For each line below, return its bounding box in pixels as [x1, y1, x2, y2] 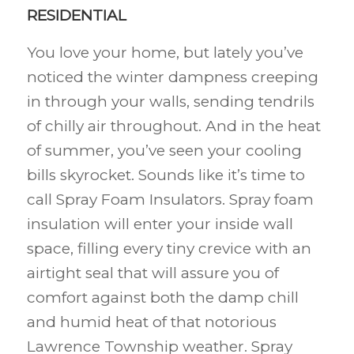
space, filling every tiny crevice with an [26, 239, 311, 258]
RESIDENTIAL [26, 6, 126, 24]
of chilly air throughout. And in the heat [26, 116, 321, 135]
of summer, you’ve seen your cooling [26, 141, 302, 160]
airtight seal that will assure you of [26, 263, 279, 282]
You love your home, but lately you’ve [26, 43, 303, 62]
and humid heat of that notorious [26, 312, 277, 331]
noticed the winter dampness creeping [26, 67, 318, 86]
